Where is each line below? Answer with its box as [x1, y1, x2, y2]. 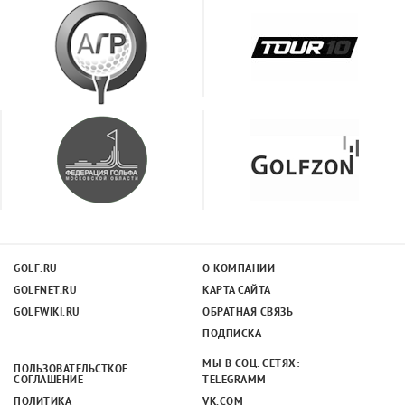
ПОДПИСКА [202, 327, 261, 343]
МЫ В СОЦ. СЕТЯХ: [202, 357, 299, 372]
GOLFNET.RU [14, 284, 77, 299]
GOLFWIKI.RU [14, 306, 80, 321]
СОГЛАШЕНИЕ [14, 373, 83, 389]
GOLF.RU [14, 262, 58, 278]
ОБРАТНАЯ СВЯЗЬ [202, 306, 293, 321]
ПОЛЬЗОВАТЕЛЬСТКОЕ [14, 363, 128, 378]
